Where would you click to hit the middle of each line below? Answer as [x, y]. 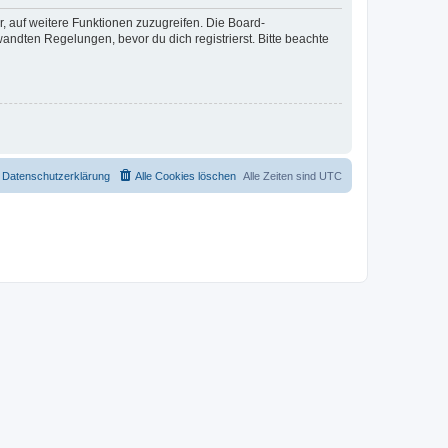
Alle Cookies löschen [185, 175]
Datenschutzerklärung [56, 175]
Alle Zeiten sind [281, 175]
